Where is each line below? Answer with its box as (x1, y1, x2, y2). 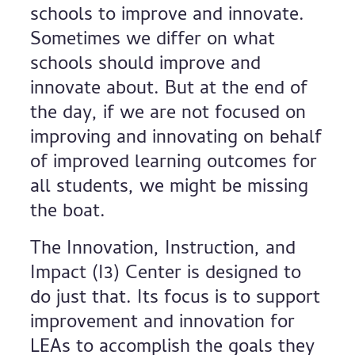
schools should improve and (30, 50, 261, 81)
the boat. (30, 197, 112, 228)
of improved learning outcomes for (30, 148, 318, 179)
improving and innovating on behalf (30, 124, 323, 155)
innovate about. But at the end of (30, 74, 308, 105)
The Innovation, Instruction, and (30, 235, 296, 265)
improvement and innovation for (30, 308, 296, 339)
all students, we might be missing (30, 173, 309, 204)
